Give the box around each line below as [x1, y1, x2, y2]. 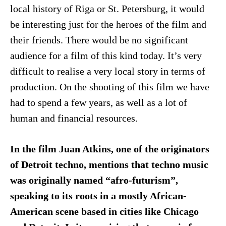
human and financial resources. [10, 113, 138, 124]
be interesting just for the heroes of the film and [10, 19, 206, 30]
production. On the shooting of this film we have [10, 82, 209, 93]
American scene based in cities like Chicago [10, 206, 199, 217]
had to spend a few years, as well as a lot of [10, 97, 187, 108]
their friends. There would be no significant [10, 35, 188, 46]
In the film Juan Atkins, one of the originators [10, 144, 209, 155]
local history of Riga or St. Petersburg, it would [10, 4, 204, 15]
